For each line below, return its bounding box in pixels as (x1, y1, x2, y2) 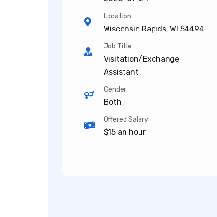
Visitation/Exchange (104, 54, 179, 63)
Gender (104, 85, 126, 93)
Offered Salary (104, 115, 148, 124)
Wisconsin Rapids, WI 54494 (104, 24, 204, 33)
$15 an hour (104, 127, 146, 137)
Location (104, 12, 131, 20)
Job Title (104, 42, 132, 50)
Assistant (104, 67, 139, 77)
